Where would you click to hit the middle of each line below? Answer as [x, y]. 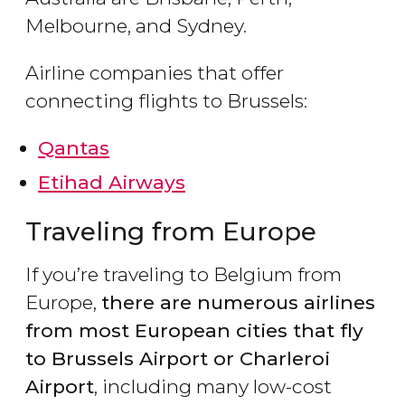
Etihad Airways [112, 183]
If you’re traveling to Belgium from [184, 275]
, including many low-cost [213, 387]
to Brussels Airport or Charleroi [178, 359]
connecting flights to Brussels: [166, 101]
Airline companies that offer [155, 73]
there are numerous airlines [238, 303]
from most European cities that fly [194, 331]
